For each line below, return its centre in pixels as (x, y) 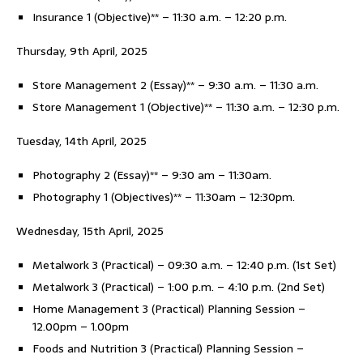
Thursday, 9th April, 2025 (82, 51)
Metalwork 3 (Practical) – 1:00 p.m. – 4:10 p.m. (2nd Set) (179, 287)
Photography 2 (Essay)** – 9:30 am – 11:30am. (152, 175)
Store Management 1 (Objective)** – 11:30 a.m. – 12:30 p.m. (186, 107)
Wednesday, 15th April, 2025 (90, 231)
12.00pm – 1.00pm (81, 327)
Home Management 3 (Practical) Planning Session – (169, 309)
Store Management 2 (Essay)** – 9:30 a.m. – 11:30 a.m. (175, 85)
